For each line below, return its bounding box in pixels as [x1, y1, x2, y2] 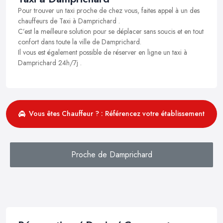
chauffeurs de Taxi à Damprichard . [18, 15, 120, 26]
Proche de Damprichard [71, 148, 152, 160]
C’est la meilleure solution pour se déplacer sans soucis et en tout [18, 26, 204, 36]
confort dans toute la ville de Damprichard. [18, 36, 141, 47]
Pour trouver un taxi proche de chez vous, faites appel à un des [18, 5, 200, 15]
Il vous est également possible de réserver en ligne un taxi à [18, 47, 187, 57]
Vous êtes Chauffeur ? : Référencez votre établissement [29, 109, 205, 119]
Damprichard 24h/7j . [18, 57, 82, 68]
